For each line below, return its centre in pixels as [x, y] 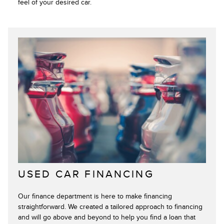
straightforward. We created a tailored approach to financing [110, 206]
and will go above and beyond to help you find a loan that [107, 217]
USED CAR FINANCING [86, 174]
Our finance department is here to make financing [95, 196]
